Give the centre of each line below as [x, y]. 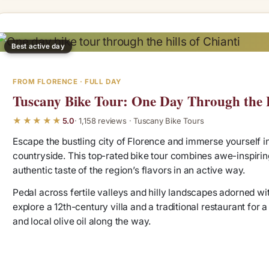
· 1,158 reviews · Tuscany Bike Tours [139, 120]
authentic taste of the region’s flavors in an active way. [129, 171]
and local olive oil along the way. [82, 222]
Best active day [38, 47]
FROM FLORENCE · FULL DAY [67, 82]
